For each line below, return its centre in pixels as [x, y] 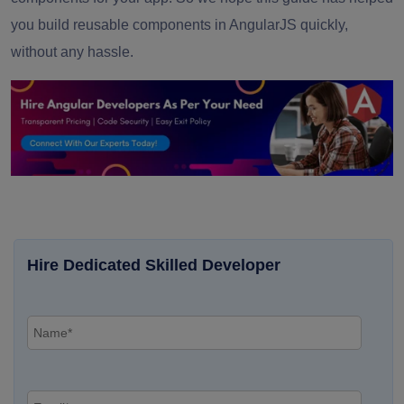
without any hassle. [74, 51]
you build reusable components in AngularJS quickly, [179, 24]
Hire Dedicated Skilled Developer [154, 265]
